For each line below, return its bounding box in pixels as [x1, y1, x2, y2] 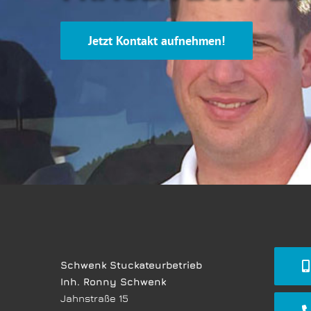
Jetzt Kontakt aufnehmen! [88, 32, 225, 49]
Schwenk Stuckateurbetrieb [60, 259, 202, 271]
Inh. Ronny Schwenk [60, 276, 166, 288]
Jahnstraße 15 [60, 292, 128, 305]
